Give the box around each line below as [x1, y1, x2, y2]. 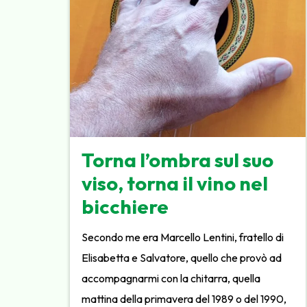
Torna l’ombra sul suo [82, 147, 274, 173]
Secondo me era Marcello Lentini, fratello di [82, 230, 284, 244]
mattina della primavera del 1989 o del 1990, [82, 291, 287, 306]
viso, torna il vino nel [82, 171, 269, 196]
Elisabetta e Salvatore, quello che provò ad [82, 250, 282, 265]
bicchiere [82, 194, 169, 219]
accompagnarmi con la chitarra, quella [82, 271, 261, 285]
